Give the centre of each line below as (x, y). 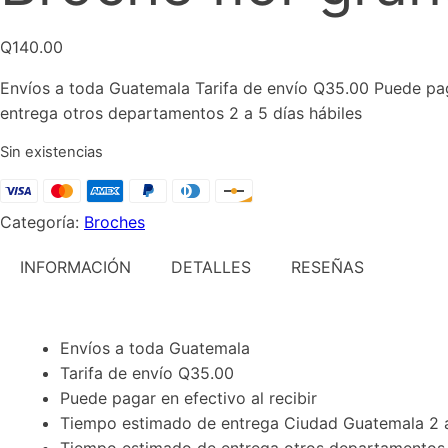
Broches (114, 221)
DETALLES (211, 266)
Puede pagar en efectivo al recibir (188, 397)
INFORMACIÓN (75, 266)
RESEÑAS (327, 266)
